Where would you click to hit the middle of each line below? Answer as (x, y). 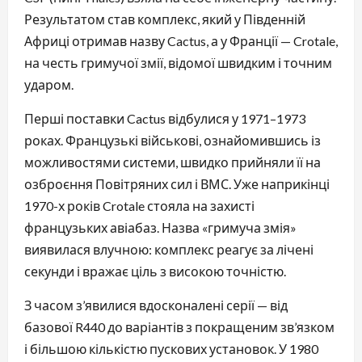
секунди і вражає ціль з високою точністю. (155, 271)
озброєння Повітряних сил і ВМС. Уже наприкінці (177, 183)
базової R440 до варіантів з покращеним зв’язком (179, 326)
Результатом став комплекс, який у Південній (165, 19)
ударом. (49, 84)
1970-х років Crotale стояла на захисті (139, 205)
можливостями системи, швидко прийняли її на (173, 162)
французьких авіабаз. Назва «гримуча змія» (160, 227)
